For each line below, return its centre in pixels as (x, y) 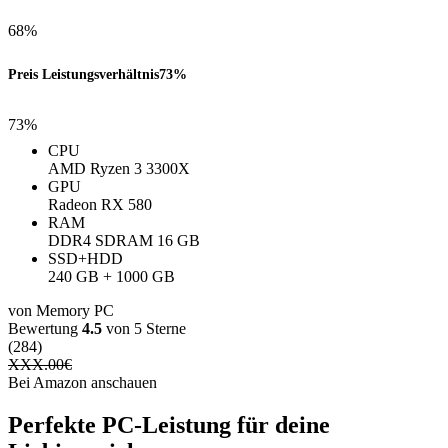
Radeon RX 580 (100, 205)
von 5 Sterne (144, 329)
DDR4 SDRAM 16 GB (124, 241)
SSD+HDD (85, 259)
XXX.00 (36, 365)
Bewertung (45, 329)
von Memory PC (61, 311)
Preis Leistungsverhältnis (83, 73)
